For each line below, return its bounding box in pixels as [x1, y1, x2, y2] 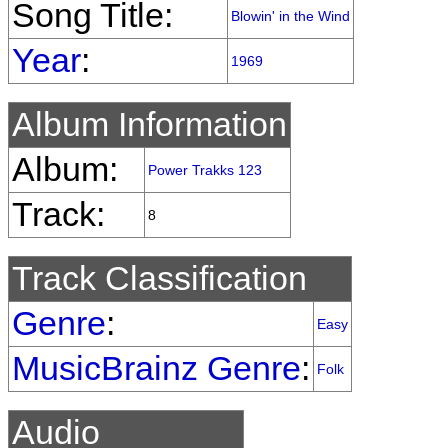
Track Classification [12, 260, 307, 297]
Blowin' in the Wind [231, 8, 350, 24]
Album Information [12, 106, 287, 143]
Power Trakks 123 [148, 162, 262, 178]
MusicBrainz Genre [12, 350, 301, 387]
